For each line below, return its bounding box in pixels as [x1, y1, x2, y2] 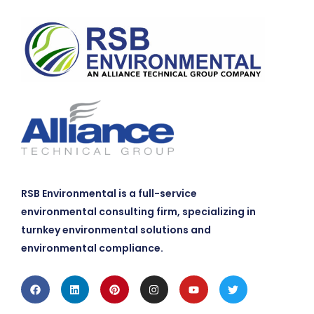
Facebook [34, 272, 90, 287]
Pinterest [113, 272, 165, 287]
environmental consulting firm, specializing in [21, 204, 256, 219]
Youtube [192, 272, 240, 287]
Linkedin [74, 272, 120, 287]
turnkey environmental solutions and [21, 222, 211, 237]
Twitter [232, 272, 273, 287]
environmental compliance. [21, 240, 165, 255]
